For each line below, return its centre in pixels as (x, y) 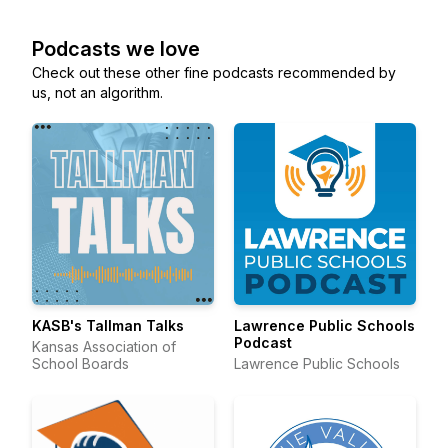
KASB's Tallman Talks (108, 325)
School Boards (80, 363)
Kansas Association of (104, 346)
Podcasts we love (116, 49)
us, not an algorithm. (97, 92)
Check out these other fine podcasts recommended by (214, 72)
